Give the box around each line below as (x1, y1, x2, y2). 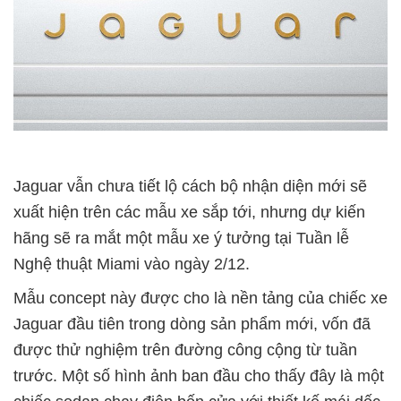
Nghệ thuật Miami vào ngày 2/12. (13, 254, 250, 273)
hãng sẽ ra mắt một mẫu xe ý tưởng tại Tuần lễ (13, 228, 349, 247)
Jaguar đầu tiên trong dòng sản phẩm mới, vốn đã (13, 314, 371, 333)
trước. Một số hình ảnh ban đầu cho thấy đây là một (13, 366, 384, 385)
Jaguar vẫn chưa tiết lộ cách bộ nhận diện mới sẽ (13, 176, 367, 195)
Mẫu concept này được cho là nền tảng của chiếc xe (13, 288, 388, 307)
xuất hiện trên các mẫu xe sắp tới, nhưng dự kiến (13, 202, 365, 221)
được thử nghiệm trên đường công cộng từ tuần (13, 340, 357, 359)
